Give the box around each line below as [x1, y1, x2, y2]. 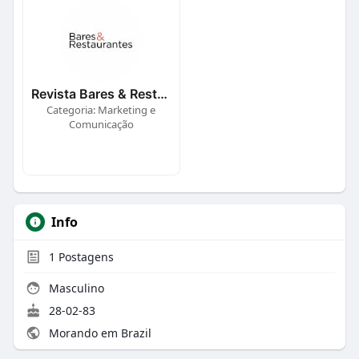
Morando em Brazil [45, 325, 151, 341]
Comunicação [68, 116, 134, 131]
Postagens [54, 248, 114, 264]
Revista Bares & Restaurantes [156, 85, 167, 102]
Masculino [45, 280, 104, 296]
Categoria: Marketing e [46, 102, 156, 117]
